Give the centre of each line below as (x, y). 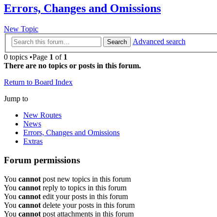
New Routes (42, 115)
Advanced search (159, 42)
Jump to (16, 99)
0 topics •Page (27, 57)
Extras (33, 141)
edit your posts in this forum (84, 196)
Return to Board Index (38, 82)
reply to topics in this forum (84, 187)
